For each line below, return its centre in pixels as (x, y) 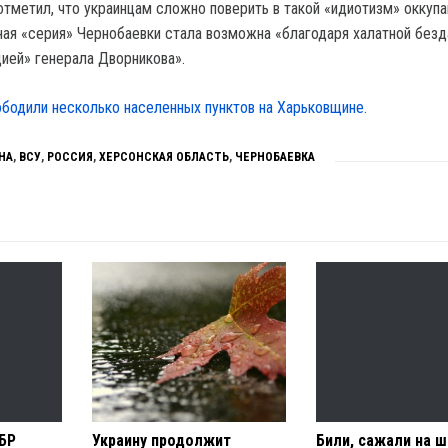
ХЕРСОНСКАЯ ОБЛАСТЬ (164, 157)
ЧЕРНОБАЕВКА (275, 157)
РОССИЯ (70, 157)
